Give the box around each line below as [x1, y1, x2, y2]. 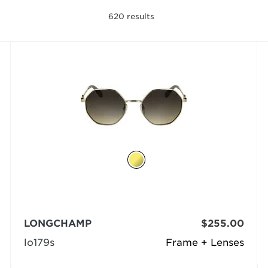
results [124, 11, 154, 21]
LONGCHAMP [23, 217, 92, 229]
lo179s [23, 236, 54, 248]
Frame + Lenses [166, 236, 245, 248]
